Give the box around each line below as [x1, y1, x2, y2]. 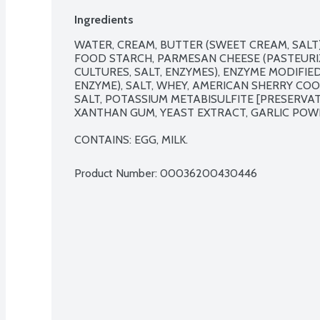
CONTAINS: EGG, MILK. [74, 132, 188, 146]
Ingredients [74, 12, 134, 26]
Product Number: [74, 166, 160, 180]
